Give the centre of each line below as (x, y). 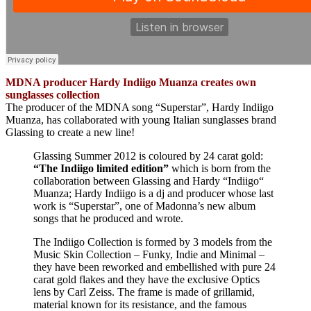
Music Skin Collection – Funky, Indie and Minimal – (149, 254)
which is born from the (220, 168)
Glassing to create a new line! (70, 132)
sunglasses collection (53, 94)
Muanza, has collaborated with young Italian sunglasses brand (141, 119)
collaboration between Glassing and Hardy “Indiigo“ (149, 180)
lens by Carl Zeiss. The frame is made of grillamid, (144, 292)
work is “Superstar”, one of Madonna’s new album (144, 205)
